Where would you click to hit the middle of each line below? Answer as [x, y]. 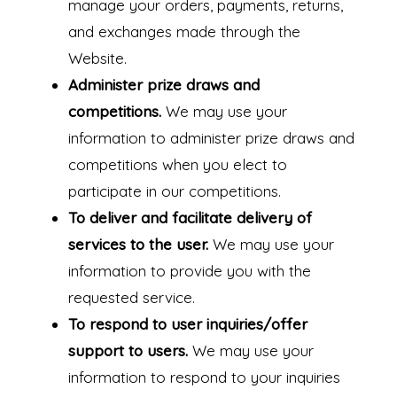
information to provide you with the [189, 271]
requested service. [131, 298]
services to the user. [138, 245]
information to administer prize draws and [211, 138]
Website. [97, 58]
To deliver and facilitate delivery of [190, 218]
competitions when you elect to [177, 165]
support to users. [128, 351]
